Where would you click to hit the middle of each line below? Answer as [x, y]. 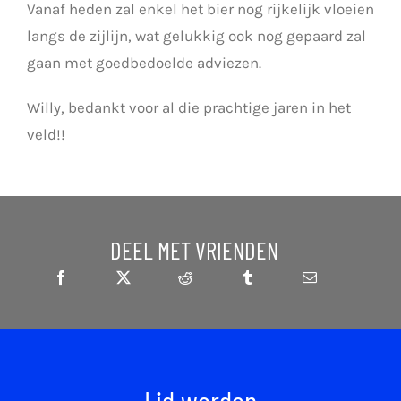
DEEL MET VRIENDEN [195, 250]
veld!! [46, 135]
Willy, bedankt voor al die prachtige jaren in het [188, 108]
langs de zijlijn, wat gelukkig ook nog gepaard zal [196, 36]
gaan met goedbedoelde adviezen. [144, 63]
